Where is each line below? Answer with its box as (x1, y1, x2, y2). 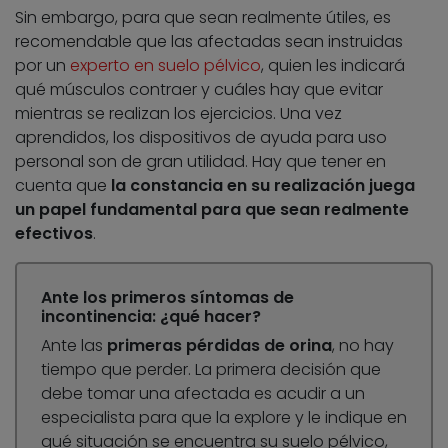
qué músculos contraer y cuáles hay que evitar (15, 77, 383, 101)
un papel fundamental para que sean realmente (15, 197, 409, 221)
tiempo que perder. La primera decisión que (41, 357, 381, 381)
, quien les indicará (261, 53, 405, 77)
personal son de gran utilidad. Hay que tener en (15, 149, 386, 173)
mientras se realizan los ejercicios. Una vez (15, 101, 342, 125)
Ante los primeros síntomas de (41, 285, 294, 309)
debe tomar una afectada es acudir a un (41, 381, 365, 405)
